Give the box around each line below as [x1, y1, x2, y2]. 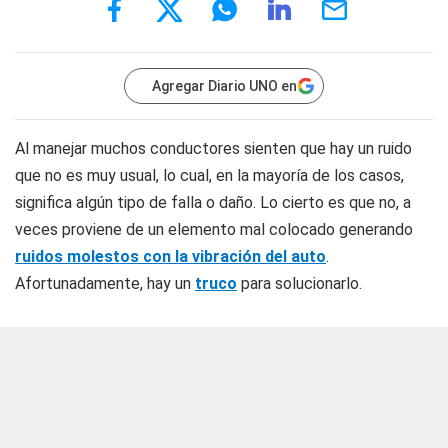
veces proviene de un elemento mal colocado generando [15, 220, 413, 239]
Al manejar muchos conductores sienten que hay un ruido [15, 139, 412, 158]
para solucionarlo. [237, 274, 362, 293]
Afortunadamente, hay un [15, 274, 195, 293]
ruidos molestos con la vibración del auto [15, 247, 326, 266]
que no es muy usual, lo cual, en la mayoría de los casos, [15, 166, 404, 185]
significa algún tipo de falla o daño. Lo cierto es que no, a [15, 193, 411, 212]
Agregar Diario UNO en [152, 78, 297, 94]
